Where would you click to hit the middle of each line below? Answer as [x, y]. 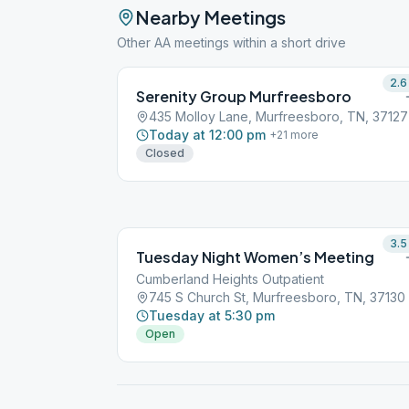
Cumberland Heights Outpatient [230, 279]
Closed [165, 153]
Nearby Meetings [210, 17]
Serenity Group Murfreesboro [244, 96]
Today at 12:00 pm [207, 135]
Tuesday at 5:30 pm [212, 315]
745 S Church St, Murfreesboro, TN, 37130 [277, 297]
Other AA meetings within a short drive [231, 42]
